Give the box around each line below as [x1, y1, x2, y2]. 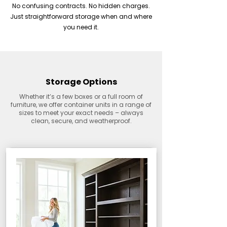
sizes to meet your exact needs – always [19, 108, 143, 117]
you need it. [63, 23, 99, 31]
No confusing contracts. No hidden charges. [12, 2, 150, 10]
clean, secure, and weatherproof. [30, 117, 132, 125]
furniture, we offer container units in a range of [11, 100, 152, 109]
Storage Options [45, 76, 117, 88]
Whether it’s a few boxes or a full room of [19, 92, 143, 101]
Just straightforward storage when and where [10, 12, 152, 21]
